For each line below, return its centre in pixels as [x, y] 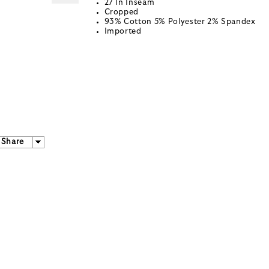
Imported [123, 32]
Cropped [122, 13]
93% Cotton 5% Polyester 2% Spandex [180, 22]
